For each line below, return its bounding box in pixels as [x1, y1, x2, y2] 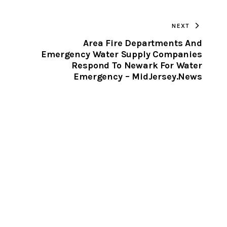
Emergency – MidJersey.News [73, 70, 202, 82]
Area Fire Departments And [83, 37, 202, 49]
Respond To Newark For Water [71, 59, 202, 71]
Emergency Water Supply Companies [41, 48, 202, 60]
